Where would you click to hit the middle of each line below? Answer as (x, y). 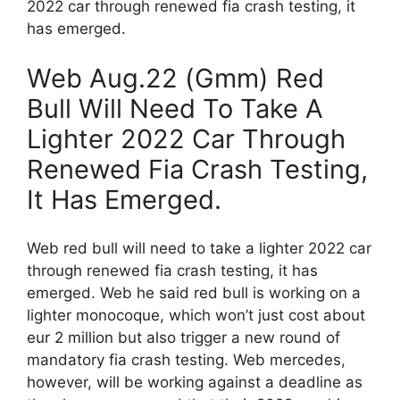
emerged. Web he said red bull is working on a (194, 293)
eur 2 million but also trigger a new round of (183, 338)
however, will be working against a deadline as (195, 383)
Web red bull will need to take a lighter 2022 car (199, 249)
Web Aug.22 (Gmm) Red (175, 78)
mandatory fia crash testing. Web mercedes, (186, 360)
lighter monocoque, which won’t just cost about (196, 316)
